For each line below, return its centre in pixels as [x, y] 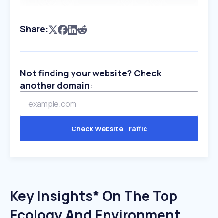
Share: [34, 29]
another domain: [56, 85]
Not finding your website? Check [91, 73]
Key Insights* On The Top [93, 196]
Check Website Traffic [109, 129]
